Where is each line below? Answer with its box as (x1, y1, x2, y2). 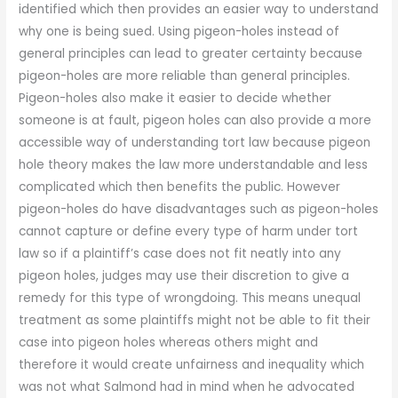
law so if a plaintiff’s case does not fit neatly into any (19, 245, 342, 262)
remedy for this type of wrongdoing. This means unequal (19, 290, 362, 306)
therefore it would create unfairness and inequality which (19, 356, 365, 373)
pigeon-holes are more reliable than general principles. (19, 68, 351, 84)
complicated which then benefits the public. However (19, 179, 341, 195)
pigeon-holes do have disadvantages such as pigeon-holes (19, 201, 379, 218)
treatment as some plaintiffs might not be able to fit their (19, 312, 371, 329)
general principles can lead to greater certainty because (19, 45, 363, 62)
